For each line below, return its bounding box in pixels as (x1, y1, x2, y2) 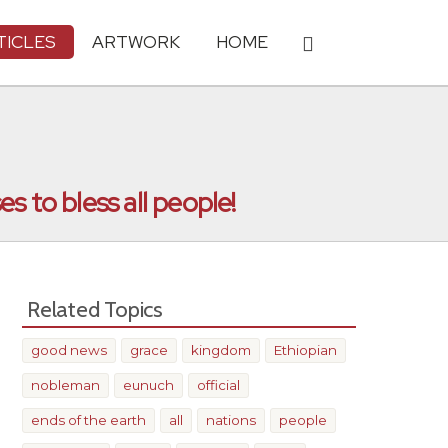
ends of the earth (31, 412, 146, 428)
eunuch (123, 377, 174, 393)
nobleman (31, 377, 100, 393)
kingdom (191, 342, 251, 358)
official (197, 377, 240, 393)
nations (206, 412, 256, 428)
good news (31, 342, 107, 358)
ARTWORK (92, 30, 180, 53)
